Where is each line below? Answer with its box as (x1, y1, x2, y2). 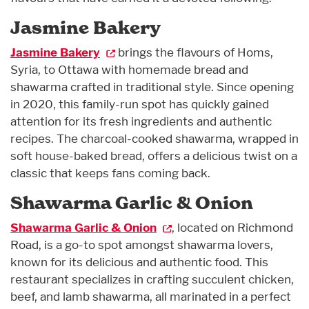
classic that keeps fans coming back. (10, 166, 210, 180)
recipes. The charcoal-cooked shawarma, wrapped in (10, 131, 299, 146)
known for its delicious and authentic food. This (10, 255, 268, 269)
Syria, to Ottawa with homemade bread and (10, 62, 248, 77)
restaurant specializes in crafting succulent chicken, (10, 272, 294, 286)
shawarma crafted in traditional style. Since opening (10, 79, 294, 94)
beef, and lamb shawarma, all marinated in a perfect (10, 289, 291, 303)
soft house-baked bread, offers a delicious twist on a (10, 148, 297, 163)
